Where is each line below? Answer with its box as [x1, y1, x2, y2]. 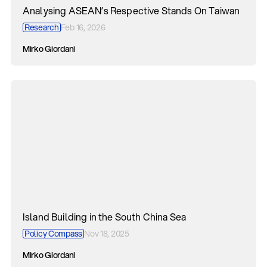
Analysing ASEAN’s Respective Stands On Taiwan [23, 4, 240, 17]
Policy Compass [24, 228, 83, 240]
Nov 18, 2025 [84, 228, 129, 240]
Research [24, 21, 59, 33]
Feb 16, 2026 [60, 21, 105, 33]
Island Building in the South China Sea [23, 210, 187, 223]
